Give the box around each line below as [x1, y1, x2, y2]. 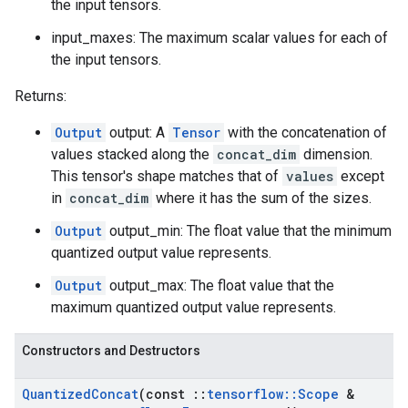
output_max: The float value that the [106, 277, 334, 294]
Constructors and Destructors [22, 343, 200, 358]
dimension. [300, 146, 372, 163]
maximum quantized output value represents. [51, 299, 336, 316]
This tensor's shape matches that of [51, 168, 282, 185]
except [337, 168, 384, 185]
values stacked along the [51, 146, 213, 163]
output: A [106, 124, 168, 141]
